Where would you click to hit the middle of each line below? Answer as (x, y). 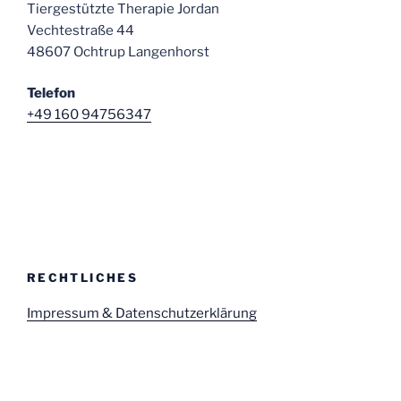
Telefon (51, 93)
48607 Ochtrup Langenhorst (118, 51)
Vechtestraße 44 (81, 30)
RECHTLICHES (82, 277)
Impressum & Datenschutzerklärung (142, 313)
